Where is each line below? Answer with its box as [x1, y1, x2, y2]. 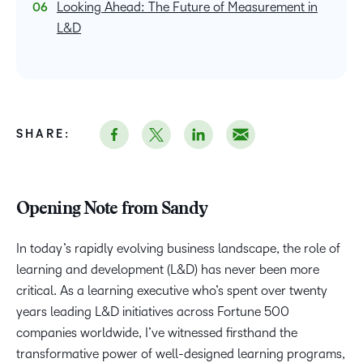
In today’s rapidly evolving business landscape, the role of [16, 241, 340, 255]
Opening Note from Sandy [16, 201, 207, 219]
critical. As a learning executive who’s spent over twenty [16, 284, 327, 297]
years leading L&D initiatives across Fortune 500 [16, 305, 289, 318]
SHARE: [16, 128, 70, 140]
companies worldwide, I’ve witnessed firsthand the [16, 326, 297, 340]
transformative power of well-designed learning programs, [16, 347, 345, 361]
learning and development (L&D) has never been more [16, 263, 319, 276]
